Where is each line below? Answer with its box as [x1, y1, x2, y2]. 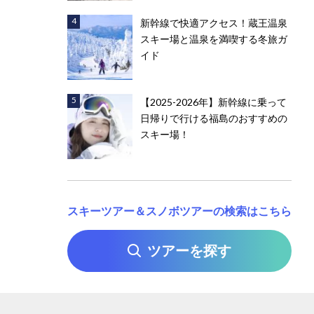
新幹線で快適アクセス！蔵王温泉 [140, 17, 288, 29]
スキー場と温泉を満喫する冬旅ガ [140, 33, 288, 46]
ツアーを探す [147, 242, 231, 259]
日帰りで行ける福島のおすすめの [140, 112, 288, 125]
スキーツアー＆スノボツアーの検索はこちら [67, 204, 292, 218]
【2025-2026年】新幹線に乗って [140, 96, 287, 109]
